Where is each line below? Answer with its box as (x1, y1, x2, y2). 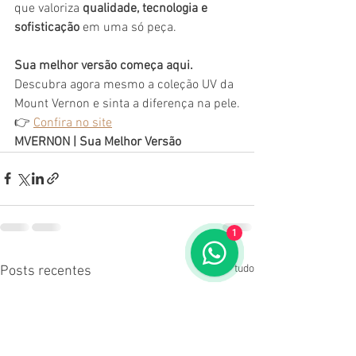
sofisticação (14, 19, 79, 36)
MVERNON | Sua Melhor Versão (14, 133, 181, 150)
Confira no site (33, 114, 112, 131)
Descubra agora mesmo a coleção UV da (14, 76, 237, 93)
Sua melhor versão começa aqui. (14, 57, 193, 74)
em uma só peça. (79, 19, 176, 36)
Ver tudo (215, 261, 254, 276)
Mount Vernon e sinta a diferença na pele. (14, 95, 240, 112)
